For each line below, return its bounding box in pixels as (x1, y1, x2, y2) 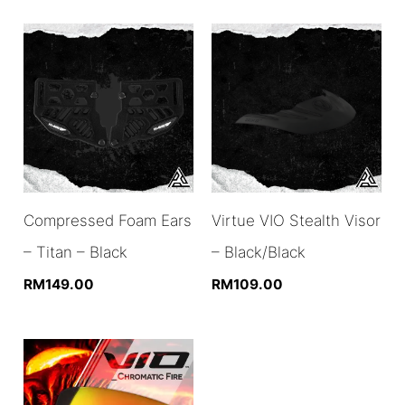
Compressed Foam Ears (24, 211, 193, 230)
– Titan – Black (24, 242, 128, 261)
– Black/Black (212, 242, 306, 261)
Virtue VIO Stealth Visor (212, 211, 381, 230)
